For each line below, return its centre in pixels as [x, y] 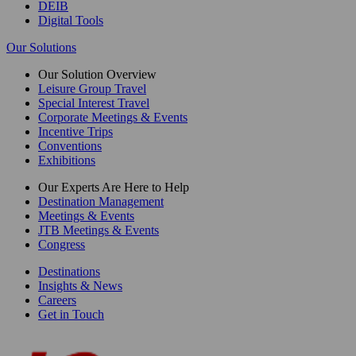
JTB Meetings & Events [99, 230]
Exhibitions [67, 161]
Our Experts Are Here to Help [114, 188]
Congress [62, 245]
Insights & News [80, 286]
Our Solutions [41, 48]
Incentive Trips [75, 132]
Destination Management [101, 202]
